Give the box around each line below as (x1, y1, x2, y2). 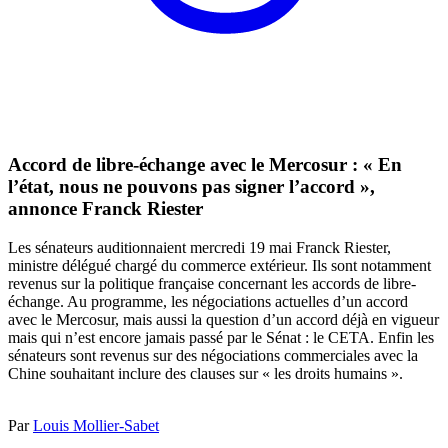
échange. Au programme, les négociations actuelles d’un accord (8, 292, 408, 310)
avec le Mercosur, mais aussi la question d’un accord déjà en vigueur (8, 310, 439, 328)
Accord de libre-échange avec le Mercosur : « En (8, 154, 402, 176)
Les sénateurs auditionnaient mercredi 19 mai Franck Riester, (8, 238, 391, 256)
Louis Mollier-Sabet (33, 416, 159, 434)
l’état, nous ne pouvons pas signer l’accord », (8, 176, 375, 198)
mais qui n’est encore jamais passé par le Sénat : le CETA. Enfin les (8, 328, 434, 346)
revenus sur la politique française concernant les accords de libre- (8, 274, 416, 292)
